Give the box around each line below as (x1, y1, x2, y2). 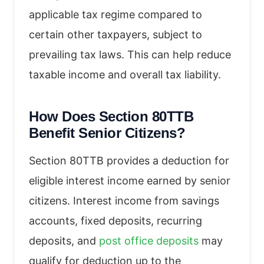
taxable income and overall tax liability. (29, 68, 221, 81)
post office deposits (99, 234, 199, 247)
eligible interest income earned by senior (29, 174, 230, 187)
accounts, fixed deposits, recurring (29, 214, 202, 227)
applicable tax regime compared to (29, 8, 202, 21)
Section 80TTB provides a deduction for (29, 154, 229, 167)
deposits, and (29, 234, 99, 247)
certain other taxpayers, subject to (29, 28, 202, 41)
